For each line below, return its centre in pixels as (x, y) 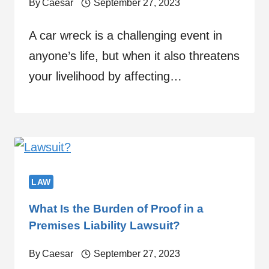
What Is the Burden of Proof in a (116, 208)
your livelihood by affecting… (105, 76)
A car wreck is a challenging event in (125, 35)
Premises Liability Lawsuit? (104, 225)
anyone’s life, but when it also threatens (134, 56)
